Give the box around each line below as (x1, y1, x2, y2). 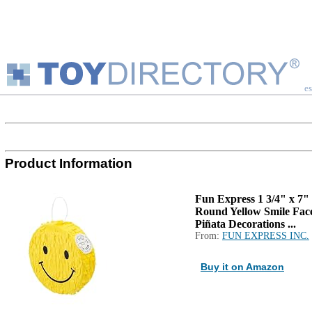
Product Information (5, 156, 132, 171)
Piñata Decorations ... (195, 218, 296, 230)
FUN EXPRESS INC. (222, 231, 309, 241)
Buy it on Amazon (201, 261, 284, 272)
